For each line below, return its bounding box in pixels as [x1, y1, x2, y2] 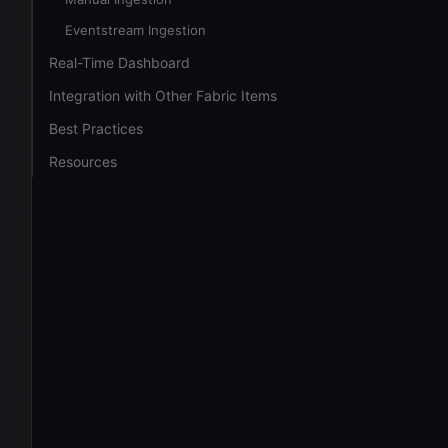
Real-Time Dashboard [49, 54, 190, 71]
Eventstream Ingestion [65, 22, 206, 38]
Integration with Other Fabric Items [49, 87, 277, 104]
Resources [49, 153, 117, 170]
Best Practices [49, 120, 143, 137]
